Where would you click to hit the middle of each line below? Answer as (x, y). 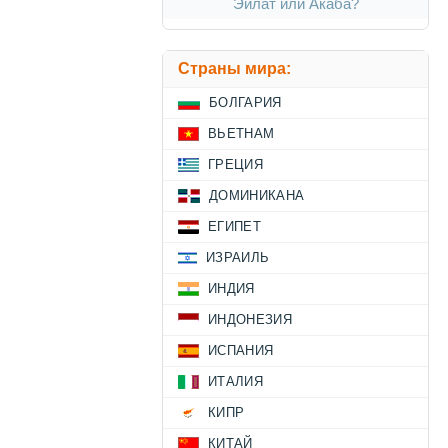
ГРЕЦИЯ (235, 164)
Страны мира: (234, 68)
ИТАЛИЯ (235, 381)
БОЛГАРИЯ (245, 102)
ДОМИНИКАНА (257, 195)
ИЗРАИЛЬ (238, 257)
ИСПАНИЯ (241, 350)
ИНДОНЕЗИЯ (250, 319)
